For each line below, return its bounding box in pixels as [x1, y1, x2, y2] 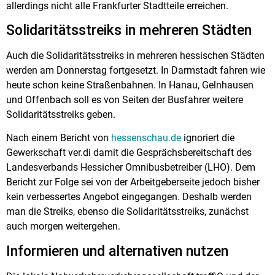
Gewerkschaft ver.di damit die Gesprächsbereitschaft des [6, 147, 252, 159]
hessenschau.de [111, 132, 181, 144]
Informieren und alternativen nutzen [6, 242, 228, 260]
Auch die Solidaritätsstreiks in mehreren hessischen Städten [6, 49, 265, 61]
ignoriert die [181, 132, 234, 144]
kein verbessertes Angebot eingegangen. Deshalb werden [6, 191, 252, 203]
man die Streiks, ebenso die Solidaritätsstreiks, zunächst [6, 206, 249, 218]
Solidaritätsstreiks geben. [6, 108, 115, 120]
